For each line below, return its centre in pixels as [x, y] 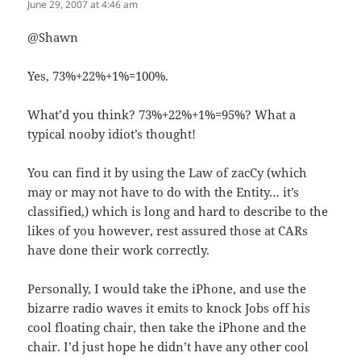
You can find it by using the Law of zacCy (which [168, 173]
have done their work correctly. [119, 250]
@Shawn [53, 37]
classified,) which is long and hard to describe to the [178, 212]
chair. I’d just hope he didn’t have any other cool [168, 347]
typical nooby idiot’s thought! [112, 134]
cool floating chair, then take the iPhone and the [167, 328]
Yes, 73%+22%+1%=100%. [98, 76]
